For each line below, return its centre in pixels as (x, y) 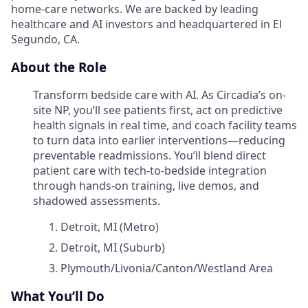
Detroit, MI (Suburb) (113, 248)
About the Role (59, 67)
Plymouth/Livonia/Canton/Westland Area (167, 268)
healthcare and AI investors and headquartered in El (146, 24)
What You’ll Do (58, 296)
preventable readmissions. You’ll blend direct (150, 156)
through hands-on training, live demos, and (146, 186)
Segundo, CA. (45, 39)
